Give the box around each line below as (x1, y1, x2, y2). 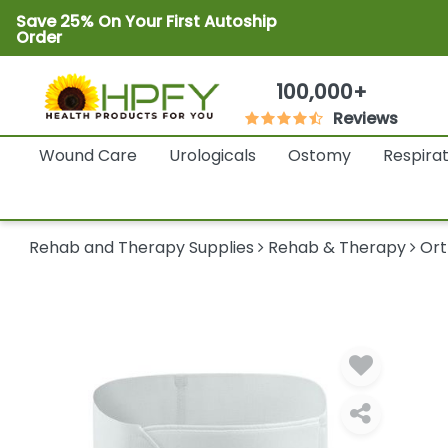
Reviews (333, 107, 399, 131)
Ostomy (287, 144, 351, 168)
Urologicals (168, 144, 256, 168)
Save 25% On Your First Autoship (16, 10, 277, 33)
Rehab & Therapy (268, 236, 407, 260)
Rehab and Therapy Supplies (29, 236, 255, 260)
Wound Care (38, 144, 137, 168)
